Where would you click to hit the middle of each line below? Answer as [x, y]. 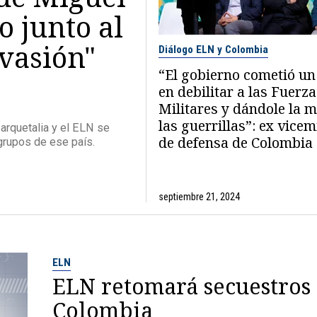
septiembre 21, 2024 [199, 196]
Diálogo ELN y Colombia [213, 49]
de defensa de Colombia [236, 142]
